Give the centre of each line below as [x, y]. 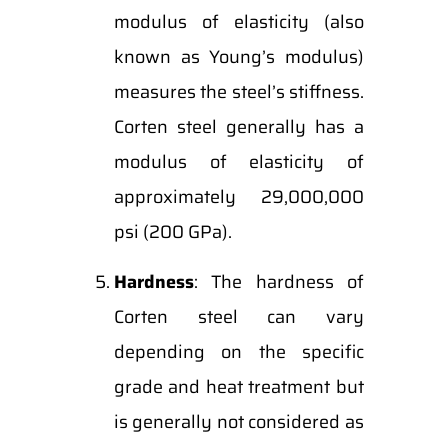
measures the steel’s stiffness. [238, 92]
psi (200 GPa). [172, 232]
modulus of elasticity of [238, 162]
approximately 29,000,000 [238, 197]
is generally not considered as [238, 422]
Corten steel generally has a [238, 127]
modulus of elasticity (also [238, 22]
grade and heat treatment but [238, 387]
